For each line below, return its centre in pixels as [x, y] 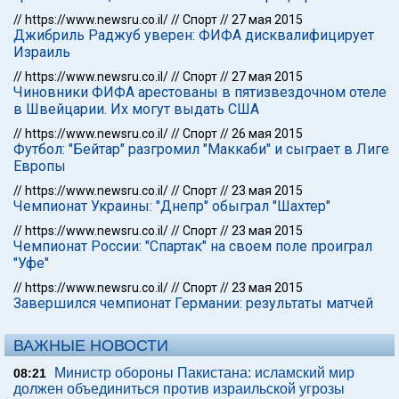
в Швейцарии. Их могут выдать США [136, 109]
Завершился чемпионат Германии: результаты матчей [193, 303]
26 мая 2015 [267, 134]
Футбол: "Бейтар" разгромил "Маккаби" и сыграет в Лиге [201, 149]
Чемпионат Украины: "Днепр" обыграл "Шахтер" [172, 206]
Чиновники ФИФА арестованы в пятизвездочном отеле [200, 92]
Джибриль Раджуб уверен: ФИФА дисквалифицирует [194, 35]
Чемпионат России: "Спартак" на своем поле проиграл [193, 246]
